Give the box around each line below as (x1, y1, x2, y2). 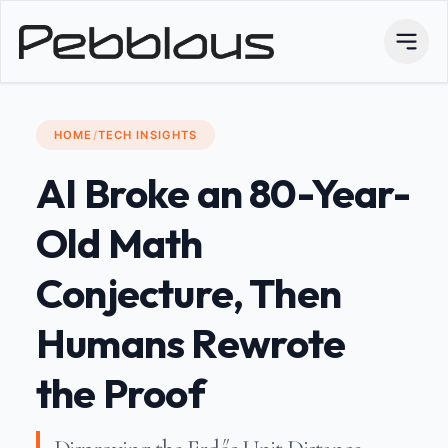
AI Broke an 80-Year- (36, 166, 410, 219)
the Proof (36, 366, 205, 419)
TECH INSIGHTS (97, 128, 198, 142)
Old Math (36, 216, 203, 269)
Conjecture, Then (36, 266, 342, 319)
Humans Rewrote (36, 316, 346, 369)
